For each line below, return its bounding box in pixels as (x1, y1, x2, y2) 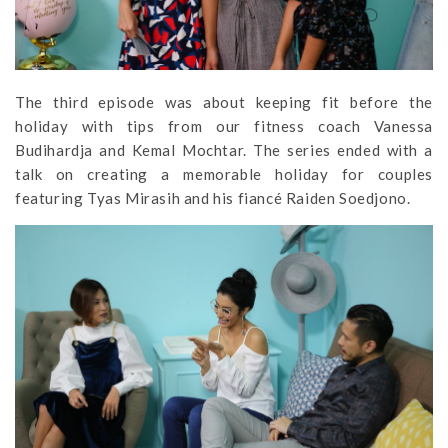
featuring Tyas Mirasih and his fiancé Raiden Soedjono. (15, 189, 411, 208)
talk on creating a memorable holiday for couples (15, 165, 433, 184)
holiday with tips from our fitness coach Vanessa (15, 117, 433, 136)
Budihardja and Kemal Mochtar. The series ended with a (15, 141, 433, 160)
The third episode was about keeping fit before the (15, 93, 433, 112)
